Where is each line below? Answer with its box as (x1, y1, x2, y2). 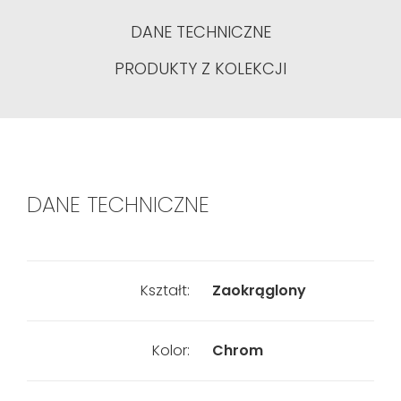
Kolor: (151, 340, 190, 361)
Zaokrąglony (211, 280, 306, 301)
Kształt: (140, 280, 190, 301)
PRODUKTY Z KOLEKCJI (115, 57, 286, 80)
